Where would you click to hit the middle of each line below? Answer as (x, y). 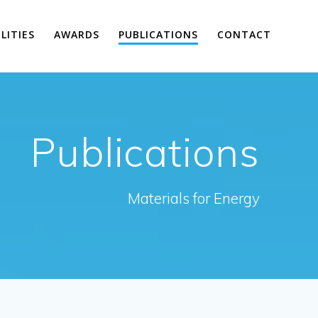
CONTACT (245, 35)
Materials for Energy (193, 198)
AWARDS (76, 35)
